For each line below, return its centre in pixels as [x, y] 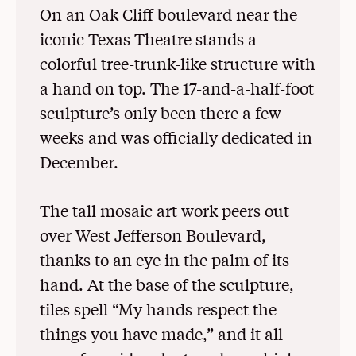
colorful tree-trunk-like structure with [178, 64]
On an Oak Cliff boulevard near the [168, 14]
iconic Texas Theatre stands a [148, 39]
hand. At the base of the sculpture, [167, 284]
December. [79, 162]
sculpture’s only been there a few [161, 113]
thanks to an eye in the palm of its [164, 260]
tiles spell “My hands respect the [158, 309]
